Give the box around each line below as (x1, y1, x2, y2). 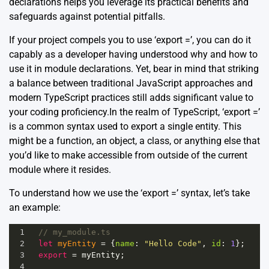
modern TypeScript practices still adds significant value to (9, 92, 253, 104)
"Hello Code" (144, 239, 202, 249)
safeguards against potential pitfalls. (9, 11, 165, 23)
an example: (9, 202, 61, 214)
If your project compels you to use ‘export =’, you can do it (9, 34, 251, 46)
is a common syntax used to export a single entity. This (9, 121, 241, 133)
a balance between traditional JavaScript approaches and (9, 77, 253, 89)
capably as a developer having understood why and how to (9, 49, 258, 61)
